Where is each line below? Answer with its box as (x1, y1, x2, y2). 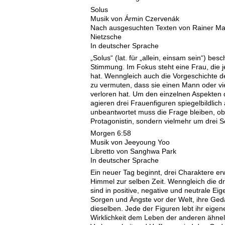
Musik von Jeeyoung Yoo (90, 138, 170, 147)
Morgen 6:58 (90, 129, 131, 138)
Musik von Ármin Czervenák (90, 15, 179, 23)
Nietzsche (90, 33, 122, 41)
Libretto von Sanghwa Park (90, 147, 176, 156)
